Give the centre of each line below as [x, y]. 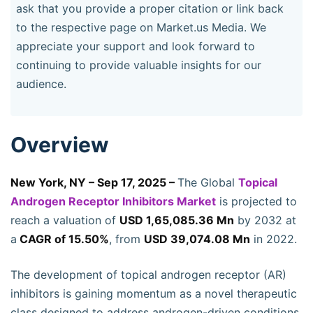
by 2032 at [265, 220]
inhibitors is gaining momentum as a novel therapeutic [154, 293]
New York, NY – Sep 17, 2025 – [94, 182]
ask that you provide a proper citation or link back [150, 8]
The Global [208, 182]
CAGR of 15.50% [63, 239]
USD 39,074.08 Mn [197, 239]
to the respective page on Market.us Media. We [141, 27]
